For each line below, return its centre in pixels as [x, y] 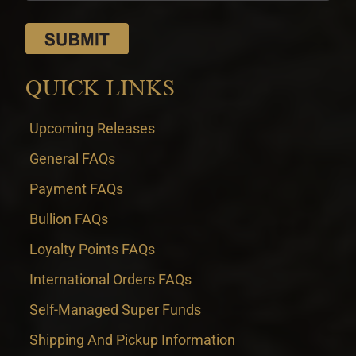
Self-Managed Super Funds [115, 310]
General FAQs [72, 159]
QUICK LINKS [101, 89]
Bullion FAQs [68, 219]
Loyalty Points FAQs [92, 250]
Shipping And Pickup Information [132, 340]
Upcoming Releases [92, 129]
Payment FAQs [76, 189]
